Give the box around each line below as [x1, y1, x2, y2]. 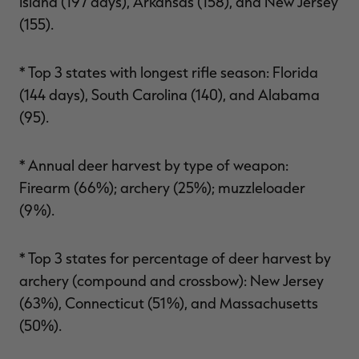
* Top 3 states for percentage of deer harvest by [19, 249, 331, 268]
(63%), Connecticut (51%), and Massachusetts [19, 294, 318, 313]
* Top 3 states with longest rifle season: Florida [19, 63, 318, 82]
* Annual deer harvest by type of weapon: [19, 156, 288, 175]
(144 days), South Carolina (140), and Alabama [19, 86, 320, 104]
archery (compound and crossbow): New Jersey [19, 272, 324, 290]
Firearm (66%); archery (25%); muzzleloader [19, 179, 305, 197]
